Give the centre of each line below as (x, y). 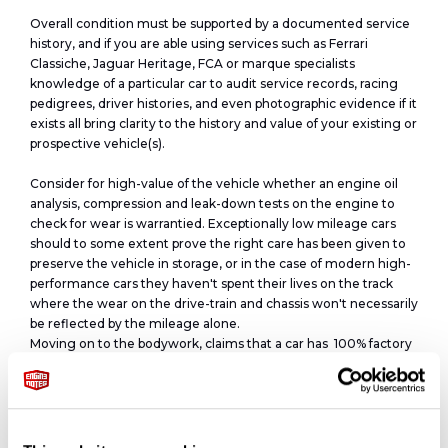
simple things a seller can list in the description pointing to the (218, 423)
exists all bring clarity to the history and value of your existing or (223, 123)
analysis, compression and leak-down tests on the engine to (212, 203)
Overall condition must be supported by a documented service (220, 23)
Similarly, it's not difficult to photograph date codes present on (218, 383)
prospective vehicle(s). (97, 143)
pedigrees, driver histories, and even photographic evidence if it (223, 103)
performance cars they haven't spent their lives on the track (211, 283)
